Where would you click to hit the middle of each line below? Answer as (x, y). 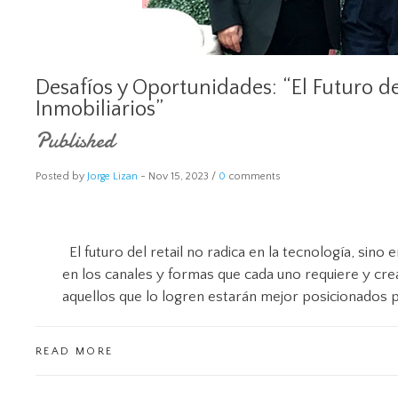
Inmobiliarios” (99, 109)
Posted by (61, 176)
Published (75, 141)
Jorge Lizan (112, 176)
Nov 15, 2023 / (183, 176)
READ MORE (75, 351)
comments (253, 176)
